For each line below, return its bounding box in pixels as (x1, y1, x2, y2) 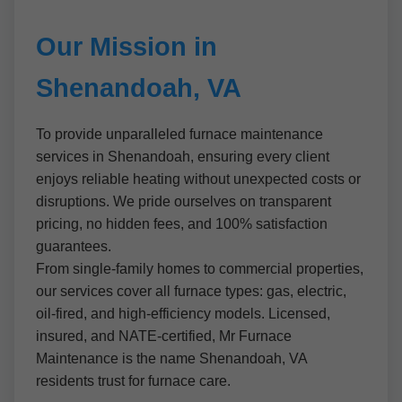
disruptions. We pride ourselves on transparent (36, 194, 331, 209)
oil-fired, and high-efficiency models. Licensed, (36, 306, 330, 321)
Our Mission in (36, 32, 217, 61)
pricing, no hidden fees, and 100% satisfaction (36, 216, 328, 232)
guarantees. (36, 239, 111, 254)
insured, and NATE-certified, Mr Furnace (36, 328, 292, 344)
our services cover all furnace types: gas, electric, (36, 284, 346, 299)
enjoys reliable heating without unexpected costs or (36, 171, 361, 187)
